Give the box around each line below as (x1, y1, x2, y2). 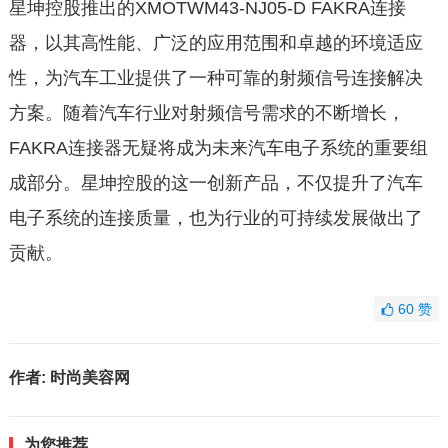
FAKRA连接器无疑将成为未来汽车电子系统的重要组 (8, 138, 428, 158)
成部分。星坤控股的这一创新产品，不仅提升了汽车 (8, 173, 423, 193)
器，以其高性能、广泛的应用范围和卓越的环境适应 (8, 33, 423, 53)
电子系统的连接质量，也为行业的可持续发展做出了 (8, 208, 423, 228)
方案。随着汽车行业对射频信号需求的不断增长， (8, 103, 405, 123)
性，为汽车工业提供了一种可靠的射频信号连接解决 (8, 68, 423, 88)
